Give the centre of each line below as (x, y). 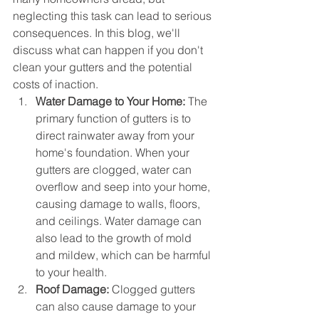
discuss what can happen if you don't (109, 50)
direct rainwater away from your (116, 136)
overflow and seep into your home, (124, 187)
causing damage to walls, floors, (119, 204)
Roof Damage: (72, 289)
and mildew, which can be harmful (125, 255)
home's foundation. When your (114, 153)
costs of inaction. (56, 84)
